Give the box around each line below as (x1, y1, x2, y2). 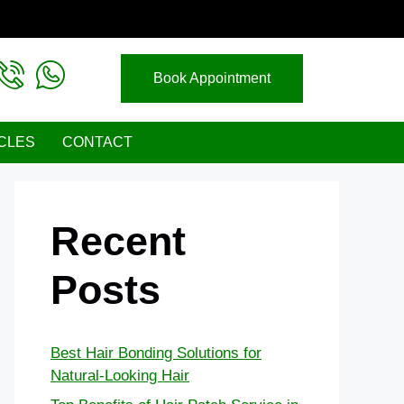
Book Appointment (152, 70, 271, 86)
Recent (50, 217, 186, 264)
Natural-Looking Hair (50, 366, 189, 384)
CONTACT (62, 133, 133, 150)
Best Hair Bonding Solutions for (50, 344, 262, 362)
